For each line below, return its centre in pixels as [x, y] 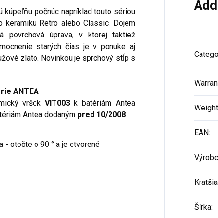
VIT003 [58, 103]
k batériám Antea [103, 103]
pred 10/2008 [101, 114]
